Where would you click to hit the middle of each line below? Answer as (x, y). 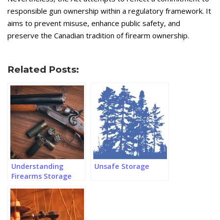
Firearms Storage (41, 176)
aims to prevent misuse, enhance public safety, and (94, 23)
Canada (25, 195)
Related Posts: (43, 69)
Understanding (37, 166)
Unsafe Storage (122, 166)
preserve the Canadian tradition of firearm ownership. (98, 35)
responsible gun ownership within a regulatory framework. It (109, 11)
